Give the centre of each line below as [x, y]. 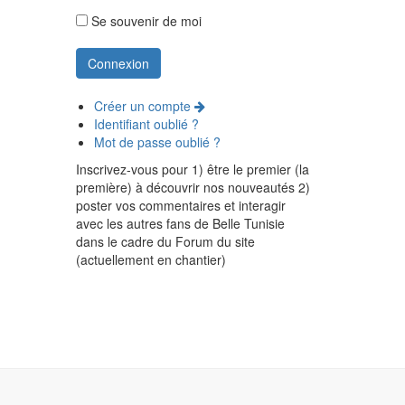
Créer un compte [144, 106]
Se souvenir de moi [144, 21]
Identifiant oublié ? [146, 124]
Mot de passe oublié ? [157, 142]
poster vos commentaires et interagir [180, 205]
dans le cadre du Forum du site [165, 241]
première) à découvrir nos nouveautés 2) [193, 187]
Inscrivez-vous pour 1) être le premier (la [192, 169]
